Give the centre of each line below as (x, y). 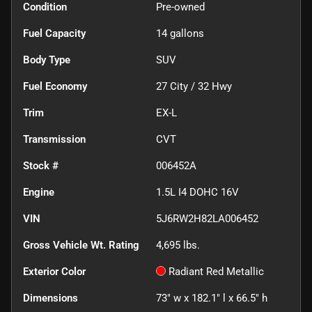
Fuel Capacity (54, 33)
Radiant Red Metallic (216, 271)
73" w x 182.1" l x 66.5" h (212, 298)
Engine (39, 192)
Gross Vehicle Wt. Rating (81, 245)
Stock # (41, 165)
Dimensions (50, 298)
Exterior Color (54, 271)
